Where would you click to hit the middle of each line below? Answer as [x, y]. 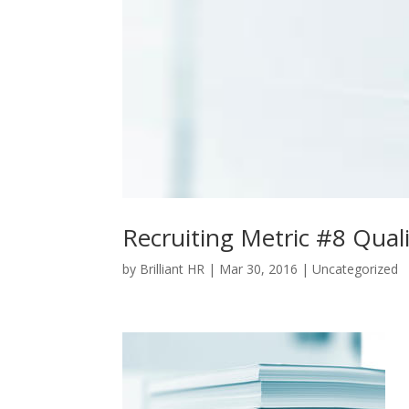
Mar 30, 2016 [259, 268]
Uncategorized [356, 268]
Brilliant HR [173, 268]
